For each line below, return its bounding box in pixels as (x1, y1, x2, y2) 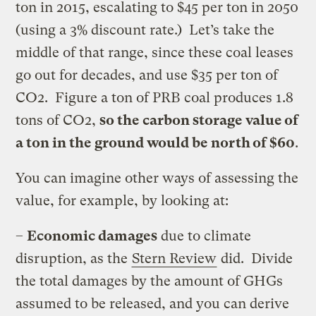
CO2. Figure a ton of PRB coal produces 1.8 (16, 89, 294, 106)
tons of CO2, (16, 111, 100, 128)
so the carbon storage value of (99, 111, 299, 128)
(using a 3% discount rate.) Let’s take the (16, 21, 275, 38)
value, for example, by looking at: (16, 192, 229, 209)
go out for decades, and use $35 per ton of (16, 66, 279, 83)
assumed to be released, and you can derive (16, 295, 290, 312)
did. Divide (217, 250, 293, 267)
